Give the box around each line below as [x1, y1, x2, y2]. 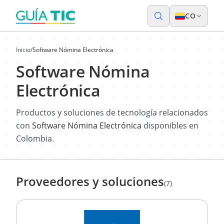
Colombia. [16, 133, 54, 144]
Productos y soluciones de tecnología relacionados [16, 107, 208, 118]
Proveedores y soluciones [16, 173, 164, 189]
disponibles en [141, 120, 198, 131]
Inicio [16, 45, 30, 54]
